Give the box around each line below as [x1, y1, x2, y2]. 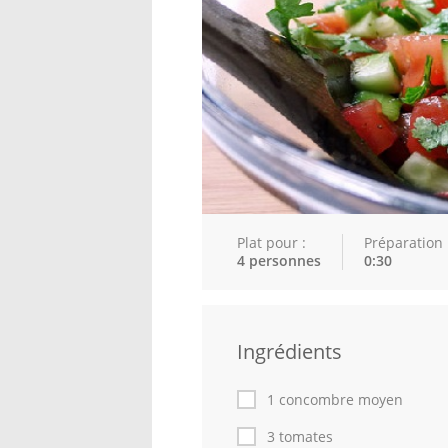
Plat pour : [237, 233, 306, 252]
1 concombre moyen [267, 390, 403, 409]
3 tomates [267, 427, 333, 446]
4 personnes [237, 251, 321, 270]
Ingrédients [237, 338, 342, 365]
